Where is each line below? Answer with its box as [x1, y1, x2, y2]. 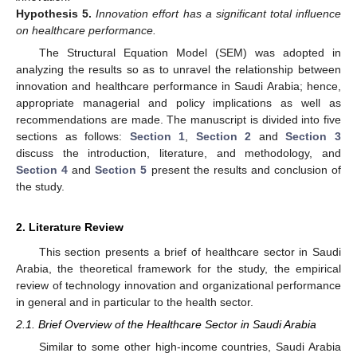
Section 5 [95, 163, 147, 177]
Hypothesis [16, 7, 78, 20]
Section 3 [285, 130, 342, 143]
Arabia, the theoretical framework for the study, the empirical [16, 262, 341, 276]
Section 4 [16, 163, 69, 177]
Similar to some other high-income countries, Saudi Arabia [38, 340, 341, 354]
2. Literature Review [16, 221, 124, 234]
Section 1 [129, 130, 186, 143]
